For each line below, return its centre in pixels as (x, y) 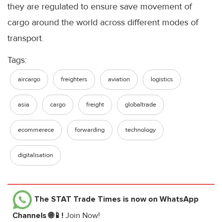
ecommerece (36, 130)
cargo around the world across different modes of (103, 22)
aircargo (29, 79)
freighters (74, 79)
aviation (119, 79)
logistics (162, 79)
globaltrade (140, 105)
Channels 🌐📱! (39, 216)
